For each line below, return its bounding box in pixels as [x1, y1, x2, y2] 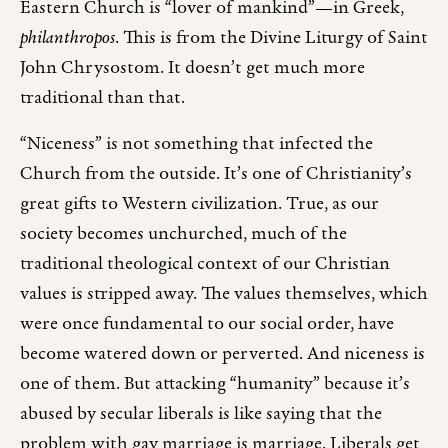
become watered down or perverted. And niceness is [20, 341, 425, 369]
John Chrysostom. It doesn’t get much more [20, 55, 365, 83]
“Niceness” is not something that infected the [20, 131, 373, 159]
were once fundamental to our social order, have [20, 311, 394, 339]
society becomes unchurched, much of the [20, 221, 347, 249]
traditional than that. [20, 85, 185, 113]
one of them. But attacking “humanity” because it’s [20, 371, 410, 399]
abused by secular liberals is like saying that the [20, 401, 382, 429]
